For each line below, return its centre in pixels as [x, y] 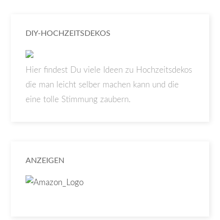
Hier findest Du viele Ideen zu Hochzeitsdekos [109, 70]
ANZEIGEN [45, 161]
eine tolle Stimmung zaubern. [78, 99]
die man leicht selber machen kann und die [102, 85]
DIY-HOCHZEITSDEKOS [68, 33]
